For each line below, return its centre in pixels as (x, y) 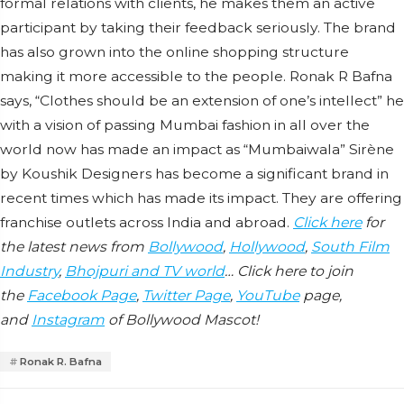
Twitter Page (186, 296)
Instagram (68, 320)
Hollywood (267, 247)
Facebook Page (82, 296)
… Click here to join (289, 271)
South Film (350, 247)
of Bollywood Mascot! (182, 320)
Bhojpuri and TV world (145, 271)
